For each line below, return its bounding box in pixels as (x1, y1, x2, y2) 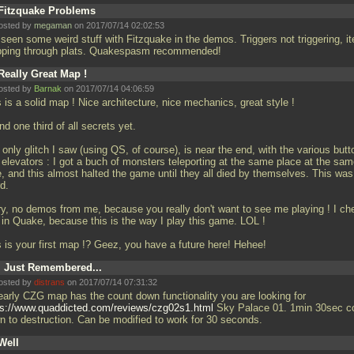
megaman (34, 21, 72, 30)
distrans (34, 277, 65, 287)
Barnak (34, 84, 62, 93)
